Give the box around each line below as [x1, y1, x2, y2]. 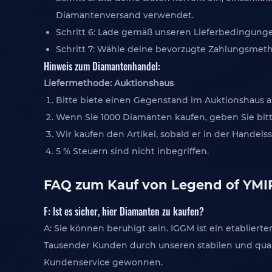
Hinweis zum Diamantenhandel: [44, 58, 160, 73]
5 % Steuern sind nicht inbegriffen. [56, 146, 209, 157]
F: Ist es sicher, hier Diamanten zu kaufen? [44, 203, 204, 219]
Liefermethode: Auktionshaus [44, 78, 174, 89]
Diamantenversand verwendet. [56, 10, 194, 21]
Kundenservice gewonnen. [44, 257, 163, 268]
